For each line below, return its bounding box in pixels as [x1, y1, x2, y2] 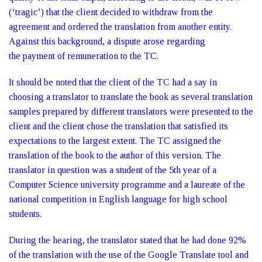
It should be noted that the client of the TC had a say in [9, 77, 217, 87]
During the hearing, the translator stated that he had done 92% [9, 235, 246, 245]
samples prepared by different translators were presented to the [9, 106, 253, 116]
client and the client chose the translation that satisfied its [9, 121, 228, 131]
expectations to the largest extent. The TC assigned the [9, 136, 221, 146]
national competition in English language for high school [9, 194, 227, 204]
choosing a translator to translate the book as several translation [9, 92, 253, 102]
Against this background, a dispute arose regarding [9, 36, 205, 46]
